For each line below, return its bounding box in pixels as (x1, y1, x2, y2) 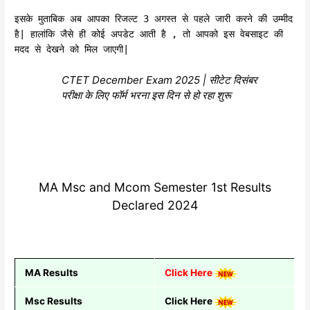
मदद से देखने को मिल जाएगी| (15, 44, 129, 55)
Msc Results (24, 295, 84, 307)
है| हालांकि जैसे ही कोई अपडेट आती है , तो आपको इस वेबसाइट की (15, 28, 284, 40)
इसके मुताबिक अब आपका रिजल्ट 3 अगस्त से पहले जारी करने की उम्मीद (15, 13, 293, 25)
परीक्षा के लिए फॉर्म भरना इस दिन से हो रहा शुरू (62, 89, 232, 102)
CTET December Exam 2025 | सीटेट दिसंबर (62, 73, 258, 87)
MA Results (24, 267, 80, 279)
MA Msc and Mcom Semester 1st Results (39, 179, 271, 194)
